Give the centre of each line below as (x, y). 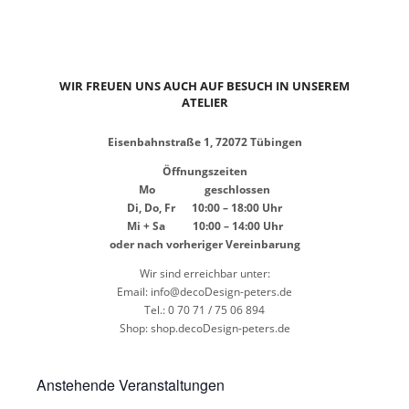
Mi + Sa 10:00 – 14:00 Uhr (204, 226)
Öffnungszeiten (204, 171)
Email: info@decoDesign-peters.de (204, 292)
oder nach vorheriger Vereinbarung (204, 244)
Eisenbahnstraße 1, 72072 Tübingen (204, 142)
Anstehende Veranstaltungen (131, 385)
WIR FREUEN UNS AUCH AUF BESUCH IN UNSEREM (204, 86)
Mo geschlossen (204, 189)
